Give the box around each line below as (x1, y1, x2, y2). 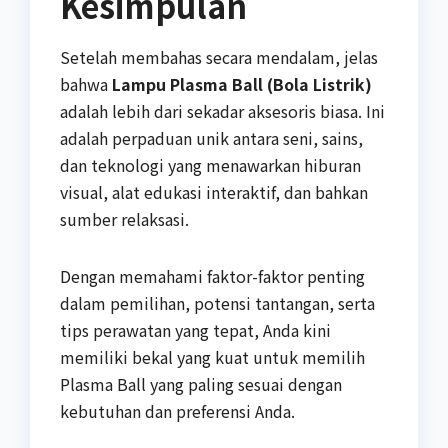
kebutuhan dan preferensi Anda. (60, 399, 295, 424)
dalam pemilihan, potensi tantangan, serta (60, 291, 375, 316)
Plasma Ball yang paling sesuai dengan (60, 372, 342, 397)
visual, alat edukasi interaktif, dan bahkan (60, 180, 368, 205)
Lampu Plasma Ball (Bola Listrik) (112, 72, 372, 97)
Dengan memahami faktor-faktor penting (60, 264, 365, 289)
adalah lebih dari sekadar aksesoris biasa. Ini (60, 99, 385, 124)
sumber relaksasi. (60, 207, 189, 232)
